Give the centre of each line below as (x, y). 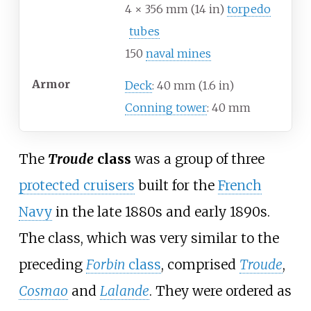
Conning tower (166, 108)
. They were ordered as (220, 291)
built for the (176, 185)
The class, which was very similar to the (149, 238)
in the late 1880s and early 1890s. (161, 211)
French (239, 185)
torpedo (249, 9)
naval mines (178, 54)
